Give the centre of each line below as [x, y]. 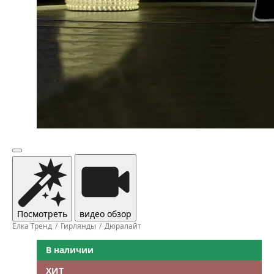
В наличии [70, 250]
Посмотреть [42, 214]
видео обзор [106, 214]
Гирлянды [78, 226]
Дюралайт [123, 226]
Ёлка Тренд [32, 226]
